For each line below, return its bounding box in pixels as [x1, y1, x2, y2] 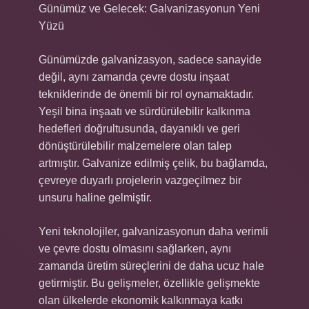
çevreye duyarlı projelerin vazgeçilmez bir [39, 175, 241, 186]
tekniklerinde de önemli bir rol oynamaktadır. [39, 88, 254, 100]
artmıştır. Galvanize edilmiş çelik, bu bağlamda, [39, 157, 268, 169]
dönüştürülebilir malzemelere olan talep [39, 140, 232, 152]
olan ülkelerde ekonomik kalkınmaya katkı [39, 295, 243, 306]
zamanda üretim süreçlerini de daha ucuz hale [39, 260, 264, 272]
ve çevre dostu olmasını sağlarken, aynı [39, 243, 231, 255]
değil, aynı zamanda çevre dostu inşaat [39, 71, 229, 83]
